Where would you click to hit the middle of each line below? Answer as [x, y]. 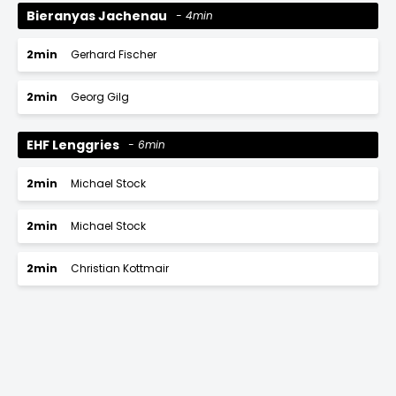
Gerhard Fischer [114, 54]
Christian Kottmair [120, 268]
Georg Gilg [100, 97]
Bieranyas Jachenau [97, 15]
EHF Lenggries [73, 145]
